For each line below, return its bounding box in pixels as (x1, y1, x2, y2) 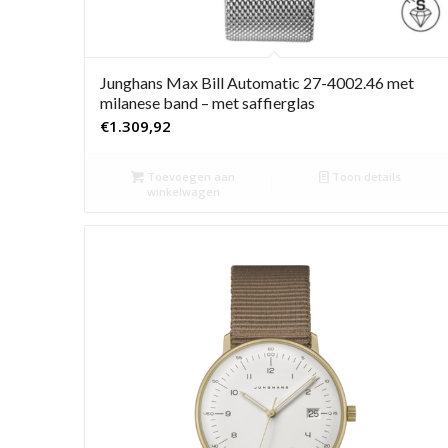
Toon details (329, 169, 402, 185)
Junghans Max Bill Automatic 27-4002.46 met (99, 73, 414, 93)
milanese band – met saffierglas (99, 93, 315, 113)
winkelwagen (146, 184, 220, 200)
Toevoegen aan (144, 169, 236, 185)
